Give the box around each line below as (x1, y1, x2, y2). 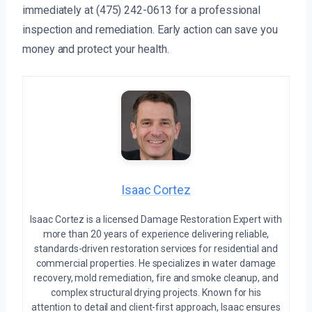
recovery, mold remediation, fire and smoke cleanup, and (33, 272, 279, 284)
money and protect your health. (22, 42, 169, 56)
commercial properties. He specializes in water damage (36, 258, 276, 270)
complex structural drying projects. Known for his (50, 287, 262, 299)
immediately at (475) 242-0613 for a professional (22, 3, 261, 17)
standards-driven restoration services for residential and (34, 243, 278, 255)
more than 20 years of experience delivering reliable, (42, 228, 270, 240)
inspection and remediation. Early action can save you (22, 23, 278, 37)
